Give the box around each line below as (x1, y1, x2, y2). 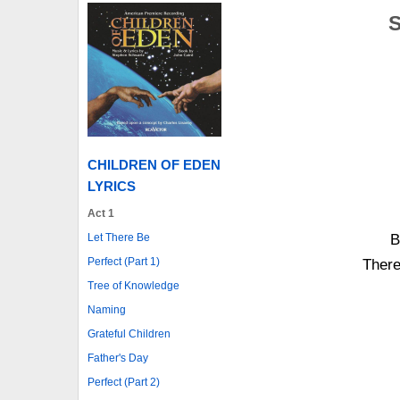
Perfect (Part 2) (87, 375, 160, 388)
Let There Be (87, 230, 150, 244)
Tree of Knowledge (87, 279, 179, 292)
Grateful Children (87, 327, 171, 340)
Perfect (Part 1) (87, 254, 160, 268)
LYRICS (87, 178, 136, 194)
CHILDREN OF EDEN (87, 156, 221, 172)
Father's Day (87, 351, 148, 364)
